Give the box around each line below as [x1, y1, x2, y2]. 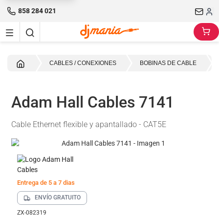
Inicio [25, 59, 40, 66]
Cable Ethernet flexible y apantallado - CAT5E [11, 120, 166, 129]
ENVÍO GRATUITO [33, 194, 81, 201]
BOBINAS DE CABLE [140, 60, 197, 66]
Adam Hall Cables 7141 [11, 93, 174, 111]
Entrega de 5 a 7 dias [17, 179, 75, 186]
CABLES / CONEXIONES [49, 60, 116, 66]
